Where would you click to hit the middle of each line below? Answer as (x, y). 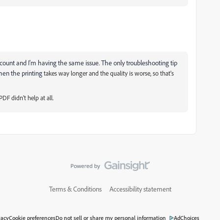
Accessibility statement (140, 189)
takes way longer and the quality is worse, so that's (109, 73)
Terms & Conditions (75, 189)
